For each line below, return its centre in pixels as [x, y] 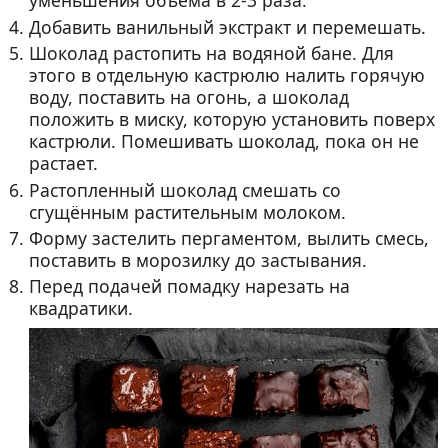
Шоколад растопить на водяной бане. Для [212, 53]
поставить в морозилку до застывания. [198, 259]
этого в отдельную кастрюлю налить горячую [227, 75]
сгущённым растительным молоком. [188, 211]
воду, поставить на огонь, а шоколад [189, 97]
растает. [64, 163]
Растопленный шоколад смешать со [185, 189]
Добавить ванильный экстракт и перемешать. [228, 26]
